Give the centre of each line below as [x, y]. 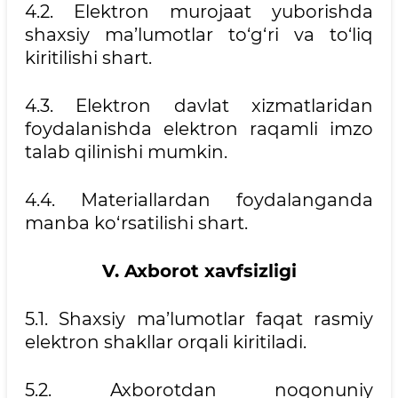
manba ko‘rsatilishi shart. [136, 223]
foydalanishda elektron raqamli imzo [199, 129]
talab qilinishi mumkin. [126, 152]
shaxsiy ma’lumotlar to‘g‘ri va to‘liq [199, 35]
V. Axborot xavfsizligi [199, 271]
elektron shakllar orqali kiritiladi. [166, 342]
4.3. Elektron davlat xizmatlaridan [199, 106]
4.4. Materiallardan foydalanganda [199, 200]
